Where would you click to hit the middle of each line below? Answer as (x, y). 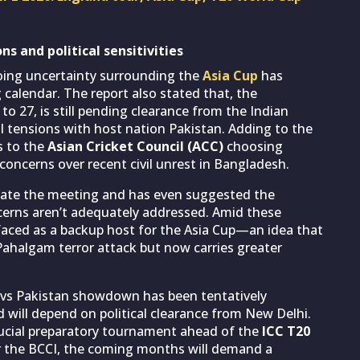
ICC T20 (284, 331)
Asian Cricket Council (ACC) (135, 146)
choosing (253, 146)
